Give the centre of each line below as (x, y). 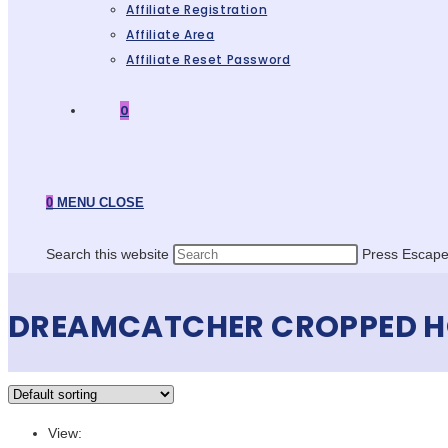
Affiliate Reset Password (208, 59)
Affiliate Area (170, 34)
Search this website (107, 254)
